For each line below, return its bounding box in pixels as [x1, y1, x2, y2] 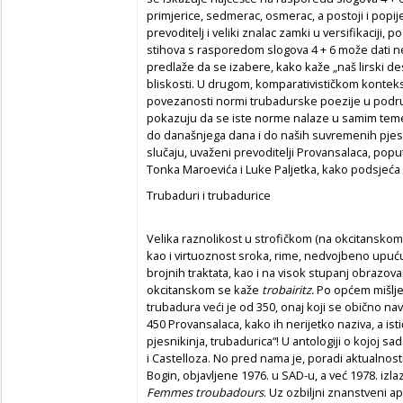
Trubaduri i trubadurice [147, 186, 271, 203]
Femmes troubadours [147, 383, 264, 400]
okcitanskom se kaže [147, 281, 262, 298]
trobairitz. [262, 281, 317, 298]
